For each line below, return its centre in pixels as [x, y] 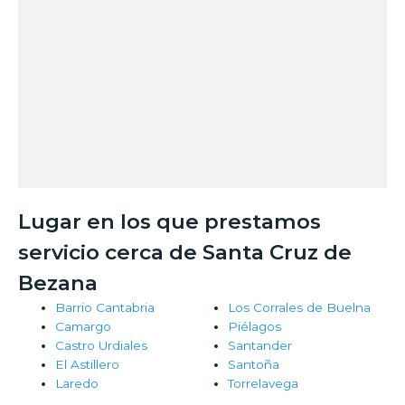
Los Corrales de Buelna [299, 308]
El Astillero [88, 365]
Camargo [84, 327]
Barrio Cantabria [105, 308]
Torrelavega [263, 384]
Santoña [253, 365]
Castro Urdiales [102, 346]
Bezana [58, 283]
